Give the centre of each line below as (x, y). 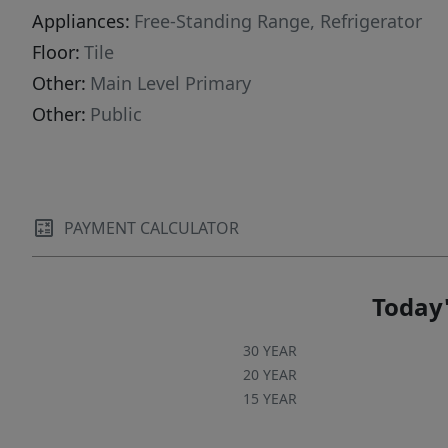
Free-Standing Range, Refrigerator (278, 21)
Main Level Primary (170, 83)
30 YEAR (269, 351)
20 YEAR (269, 375)
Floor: (56, 52)
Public (116, 114)
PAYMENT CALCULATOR (151, 228)
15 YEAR (269, 399)
